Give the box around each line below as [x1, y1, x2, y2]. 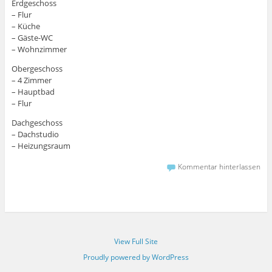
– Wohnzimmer [11, 43, 67, 55]
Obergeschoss [11, 63, 63, 74]
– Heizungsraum [11, 140, 70, 151]
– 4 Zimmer [11, 74, 52, 86]
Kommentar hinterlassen [178, 161, 261, 172]
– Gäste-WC [11, 32, 53, 43]
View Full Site [114, 236, 158, 247]
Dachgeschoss [11, 117, 63, 128]
